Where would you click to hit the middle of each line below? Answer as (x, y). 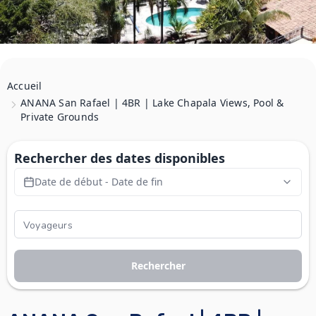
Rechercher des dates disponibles (120, 158)
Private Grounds (60, 117)
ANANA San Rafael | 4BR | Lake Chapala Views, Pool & (152, 103)
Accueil (25, 86)
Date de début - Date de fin (99, 182)
